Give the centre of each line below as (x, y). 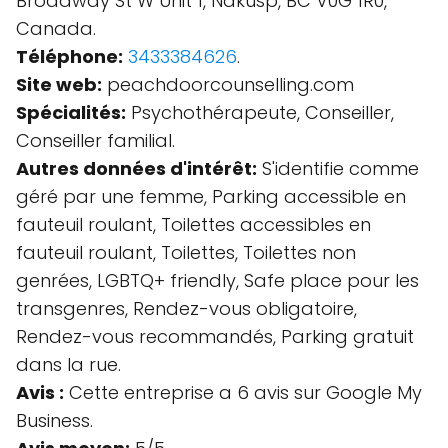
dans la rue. (68, 364)
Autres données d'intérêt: (136, 168)
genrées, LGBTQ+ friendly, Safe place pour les (217, 280)
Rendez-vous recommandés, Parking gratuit (215, 336)
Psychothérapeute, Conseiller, (260, 112)
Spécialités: (71, 112)
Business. (54, 420)
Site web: (59, 84)
